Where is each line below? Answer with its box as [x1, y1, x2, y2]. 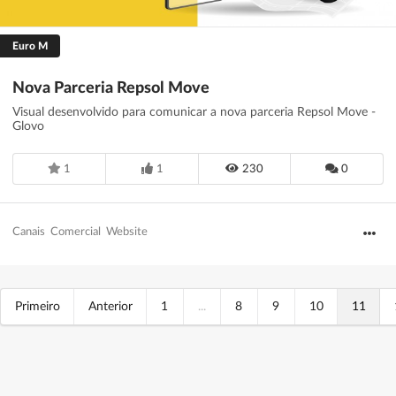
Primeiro [15, 300, 60, 313]
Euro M [12, 41, 48, 52]
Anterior [88, 300, 133, 313]
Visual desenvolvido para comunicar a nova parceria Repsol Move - [12, 105, 376, 118]
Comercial [50, 226, 101, 238]
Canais [12, 226, 45, 238]
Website [106, 226, 148, 238]
